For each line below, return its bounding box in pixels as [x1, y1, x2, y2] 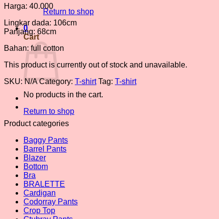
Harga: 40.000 [4, 1, 53, 10]
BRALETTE [23, 179, 65, 188]
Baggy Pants [23, 135, 68, 144]
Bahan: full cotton [4, 44, 64, 52]
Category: [39, 77, 75, 86]
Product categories [4, 119, 69, 128]
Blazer [23, 153, 46, 162]
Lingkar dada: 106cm [4, 18, 77, 27]
